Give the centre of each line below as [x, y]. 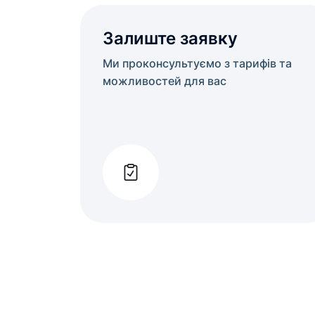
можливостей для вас [165, 81]
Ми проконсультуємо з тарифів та [197, 63]
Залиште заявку [170, 38]
